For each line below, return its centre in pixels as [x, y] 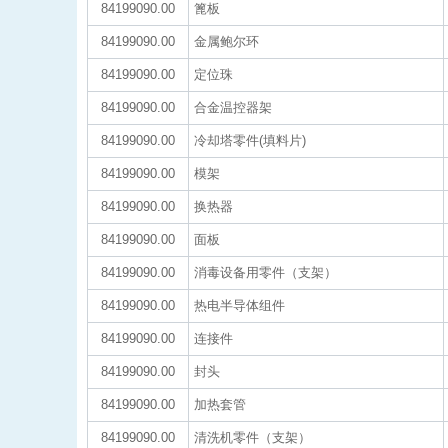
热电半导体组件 [239, 305]
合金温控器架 [233, 107]
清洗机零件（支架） [252, 437]
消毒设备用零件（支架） [265, 272]
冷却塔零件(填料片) [250, 140]
